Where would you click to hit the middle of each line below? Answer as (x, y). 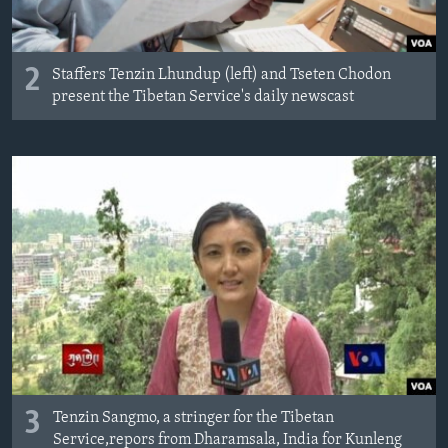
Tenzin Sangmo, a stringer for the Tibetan (193, 418)
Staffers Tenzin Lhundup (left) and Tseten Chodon (221, 75)
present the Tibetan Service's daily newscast (203, 97)
